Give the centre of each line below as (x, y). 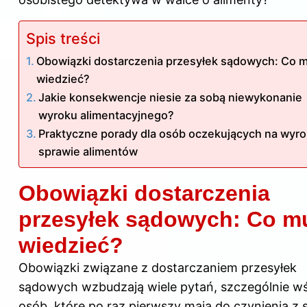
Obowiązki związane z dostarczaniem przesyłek (158, 267)
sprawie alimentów (88, 151)
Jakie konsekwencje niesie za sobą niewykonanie (171, 97)
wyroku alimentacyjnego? (107, 115)
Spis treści (63, 38)
